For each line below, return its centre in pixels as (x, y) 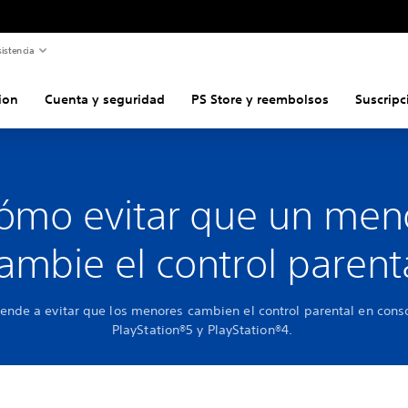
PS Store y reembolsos (260, 99)
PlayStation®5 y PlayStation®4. (204, 330)
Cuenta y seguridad (105, 99)
